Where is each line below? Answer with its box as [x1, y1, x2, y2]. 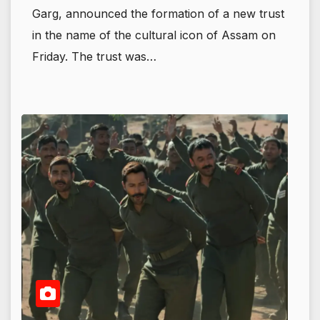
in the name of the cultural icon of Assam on [32, 28, 276, 43]
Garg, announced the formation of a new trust [32, 6, 284, 21]
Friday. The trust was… [32, 49, 156, 64]
